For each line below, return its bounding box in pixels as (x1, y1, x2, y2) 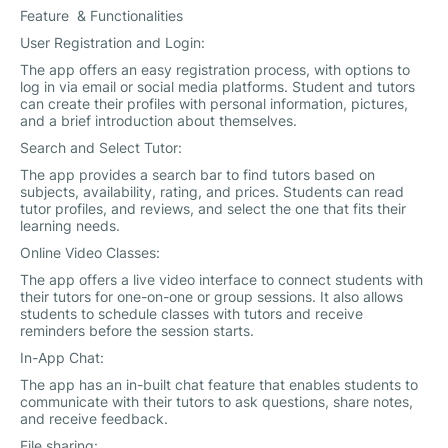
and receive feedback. (20, 410, 168, 428)
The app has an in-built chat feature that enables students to (20, 376, 418, 394)
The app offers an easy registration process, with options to (20, 61, 410, 79)
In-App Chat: (20, 349, 104, 367)
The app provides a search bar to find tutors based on (20, 166, 375, 184)
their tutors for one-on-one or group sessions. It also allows (20, 288, 403, 306)
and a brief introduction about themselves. (20, 112, 297, 130)
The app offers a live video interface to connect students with (20, 271, 423, 289)
